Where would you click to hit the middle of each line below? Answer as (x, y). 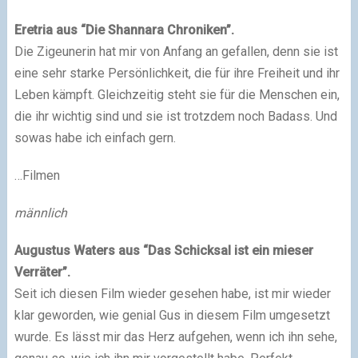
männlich (40, 213)
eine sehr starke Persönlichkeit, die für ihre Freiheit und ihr (177, 73)
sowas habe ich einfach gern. (95, 138)
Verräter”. (42, 272)
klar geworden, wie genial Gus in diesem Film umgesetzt (172, 315)
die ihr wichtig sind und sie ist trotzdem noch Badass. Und (175, 116)
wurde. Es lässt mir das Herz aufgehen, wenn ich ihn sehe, (175, 337)
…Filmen (37, 175)
